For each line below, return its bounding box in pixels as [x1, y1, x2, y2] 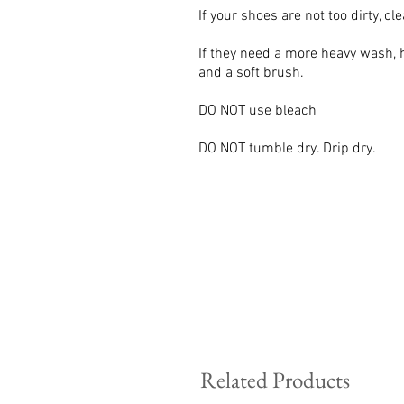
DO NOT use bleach [198, 102, 317, 121]
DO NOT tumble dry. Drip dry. [198, 140, 376, 159]
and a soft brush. [198, 64, 304, 83]
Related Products [200, 365, 350, 395]
